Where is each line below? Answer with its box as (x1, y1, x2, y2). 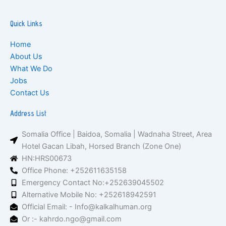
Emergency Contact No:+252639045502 (22, 178, 164, 187)
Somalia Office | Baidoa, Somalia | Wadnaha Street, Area (22, 130, 212, 139)
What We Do (10, 64, 52, 73)
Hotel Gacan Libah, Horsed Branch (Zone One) (22, 142, 182, 151)
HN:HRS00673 (22, 154, 72, 163)
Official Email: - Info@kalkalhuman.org (22, 202, 152, 211)
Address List (10, 109, 46, 118)
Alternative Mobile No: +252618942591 (22, 190, 157, 199)
